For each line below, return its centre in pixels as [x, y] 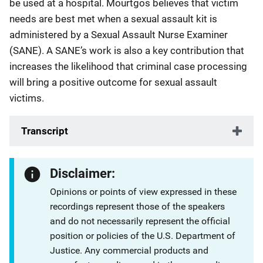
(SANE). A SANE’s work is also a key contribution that [127, 50]
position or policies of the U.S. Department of [143, 236]
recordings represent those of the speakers [138, 206]
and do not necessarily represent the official [140, 221]
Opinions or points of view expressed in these [144, 192]
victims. [27, 98]
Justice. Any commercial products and [129, 250]
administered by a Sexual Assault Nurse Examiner [119, 35]
